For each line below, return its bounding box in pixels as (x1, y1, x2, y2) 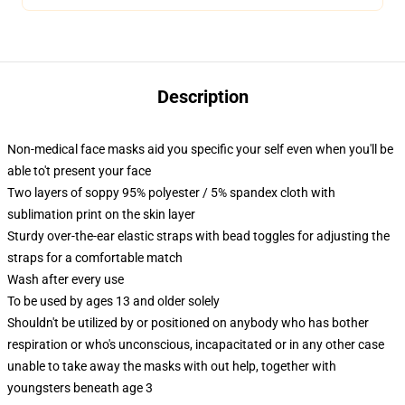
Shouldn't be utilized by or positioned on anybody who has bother (7, 316, 369, 331)
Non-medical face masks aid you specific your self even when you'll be (7, 142, 393, 157)
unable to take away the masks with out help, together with (7, 359, 336, 374)
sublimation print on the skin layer (7, 207, 195, 222)
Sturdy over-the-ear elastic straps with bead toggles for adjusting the (7, 229, 390, 244)
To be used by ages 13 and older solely (7, 294, 220, 309)
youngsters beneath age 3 (7, 381, 153, 396)
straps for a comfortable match (7, 250, 183, 266)
